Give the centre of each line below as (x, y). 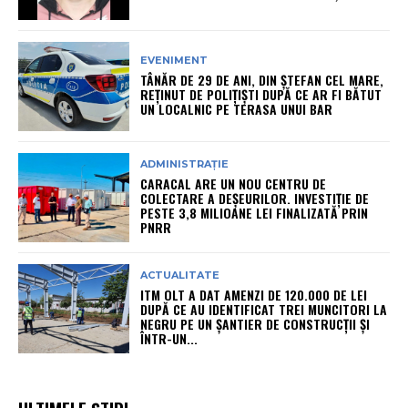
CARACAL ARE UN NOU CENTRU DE (234, 184)
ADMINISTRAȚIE (185, 164)
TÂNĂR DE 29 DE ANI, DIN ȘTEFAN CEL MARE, (262, 80)
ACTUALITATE (180, 275)
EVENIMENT (174, 61)
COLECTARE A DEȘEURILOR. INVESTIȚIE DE (255, 199)
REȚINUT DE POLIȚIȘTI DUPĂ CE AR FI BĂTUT (261, 95)
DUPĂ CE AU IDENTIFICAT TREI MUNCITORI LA (264, 310)
